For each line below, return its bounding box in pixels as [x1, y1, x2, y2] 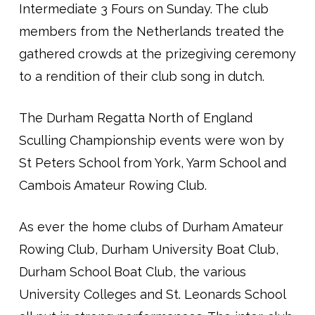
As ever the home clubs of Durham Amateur [18, 219, 283, 235]
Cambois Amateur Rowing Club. [18, 178, 207, 193]
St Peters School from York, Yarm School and [18, 155, 286, 171]
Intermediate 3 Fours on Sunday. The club [18, 1, 269, 17]
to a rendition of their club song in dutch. [18, 69, 264, 84]
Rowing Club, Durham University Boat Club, [18, 242, 278, 257]
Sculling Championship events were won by [18, 133, 284, 148]
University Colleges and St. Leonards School [18, 287, 285, 302]
